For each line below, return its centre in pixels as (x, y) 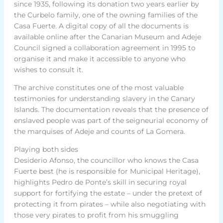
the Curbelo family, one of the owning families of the (106, 15)
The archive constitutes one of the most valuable (99, 87)
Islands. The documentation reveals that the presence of (111, 109)
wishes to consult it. (48, 69)
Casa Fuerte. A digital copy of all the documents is (101, 26)
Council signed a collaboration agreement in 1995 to (105, 48)
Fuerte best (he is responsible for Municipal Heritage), (107, 171)
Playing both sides (46, 149)
